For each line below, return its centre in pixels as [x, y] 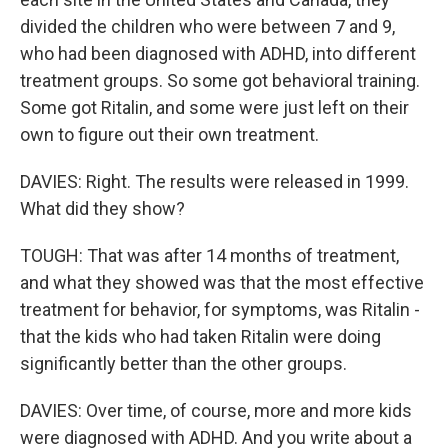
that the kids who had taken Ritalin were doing [200, 336]
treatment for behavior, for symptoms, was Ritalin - [220, 309]
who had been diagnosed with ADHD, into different [218, 53]
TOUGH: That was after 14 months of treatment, [209, 255]
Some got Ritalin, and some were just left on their [214, 107]
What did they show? [102, 208]
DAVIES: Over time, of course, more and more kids [216, 410]
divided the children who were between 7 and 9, [207, 26]
